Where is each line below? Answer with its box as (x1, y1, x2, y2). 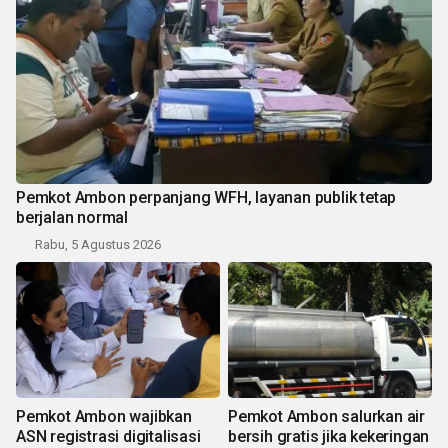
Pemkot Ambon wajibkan (16, 407, 192, 427)
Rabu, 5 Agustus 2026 (35, 237, 161, 253)
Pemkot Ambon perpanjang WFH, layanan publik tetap (16, 188, 397, 208)
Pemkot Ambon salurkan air (228, 407, 425, 427)
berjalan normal (16, 208, 128, 228)
